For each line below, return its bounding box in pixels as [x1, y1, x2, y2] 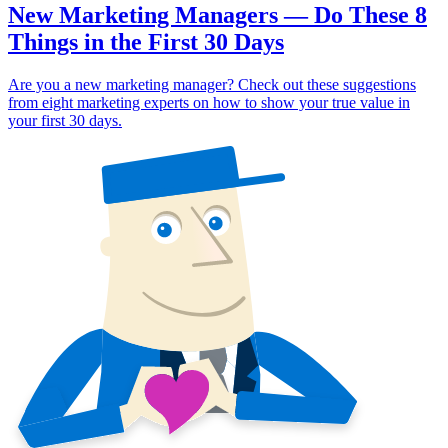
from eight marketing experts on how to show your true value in [8, 93, 410, 111]
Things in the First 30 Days [8, 28, 284, 55]
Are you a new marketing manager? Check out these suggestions [8, 75, 416, 93]
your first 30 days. [8, 111, 122, 129]
